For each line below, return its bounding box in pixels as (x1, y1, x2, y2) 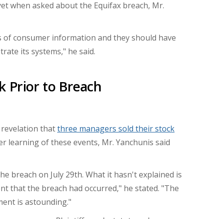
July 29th (50, 169, 82, 180)
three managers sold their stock (57, 123, 175, 134)
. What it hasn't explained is (82, 169, 182, 180)
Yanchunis (116, 137, 153, 148)
